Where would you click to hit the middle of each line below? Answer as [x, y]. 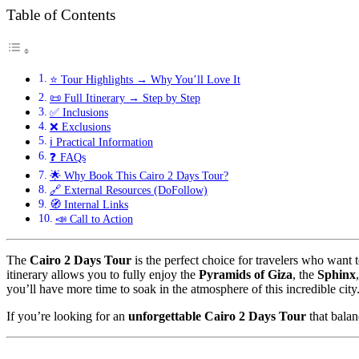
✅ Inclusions [79, 112]
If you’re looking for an [67, 316]
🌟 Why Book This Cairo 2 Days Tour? [139, 175]
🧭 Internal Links [89, 204]
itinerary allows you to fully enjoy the [103, 274]
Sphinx [337, 274]
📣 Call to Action [94, 218]
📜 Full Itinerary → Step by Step [125, 97]
